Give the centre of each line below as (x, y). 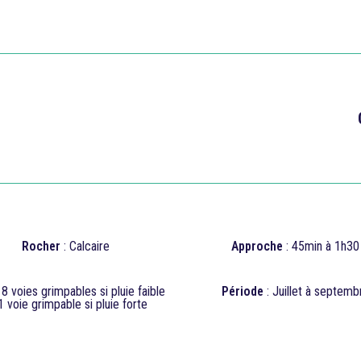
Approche (257, 246)
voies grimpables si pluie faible (88, 291)
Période (242, 291)
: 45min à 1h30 (321, 246)
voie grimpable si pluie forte (77, 304)
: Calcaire (85, 246)
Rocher (41, 246)
